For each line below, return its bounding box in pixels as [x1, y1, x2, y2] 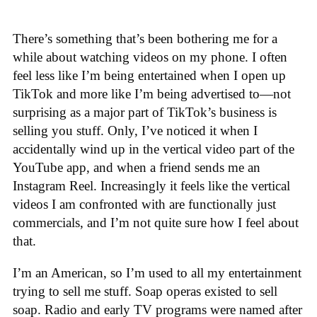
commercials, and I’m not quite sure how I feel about [13, 214, 299, 230]
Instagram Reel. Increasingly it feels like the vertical [13, 178, 290, 193]
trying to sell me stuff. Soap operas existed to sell [13, 283, 277, 299]
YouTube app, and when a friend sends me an [13, 159, 260, 175]
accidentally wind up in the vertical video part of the [13, 141, 294, 156]
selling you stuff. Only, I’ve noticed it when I [13, 122, 258, 138]
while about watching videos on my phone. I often [13, 49, 287, 64]
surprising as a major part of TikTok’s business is [13, 104, 277, 120]
